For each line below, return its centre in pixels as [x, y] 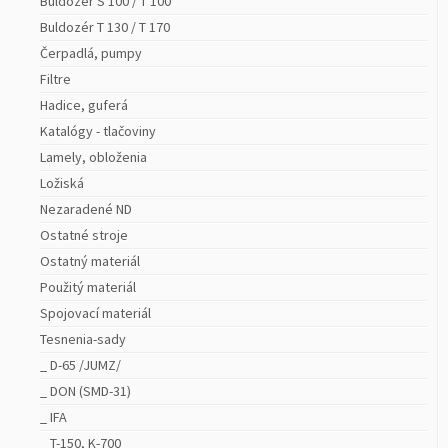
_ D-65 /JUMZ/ [80, 364]
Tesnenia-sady [83, 338]
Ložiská [62, 182]
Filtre [55, 78]
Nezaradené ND [86, 208]
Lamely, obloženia [93, 156]
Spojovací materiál [95, 312]
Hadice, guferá [84, 104]
